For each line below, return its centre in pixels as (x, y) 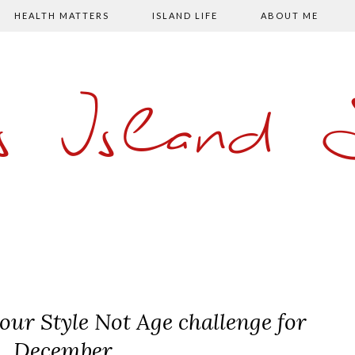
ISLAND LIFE (185, 15)
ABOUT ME (290, 15)
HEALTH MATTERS (62, 15)
